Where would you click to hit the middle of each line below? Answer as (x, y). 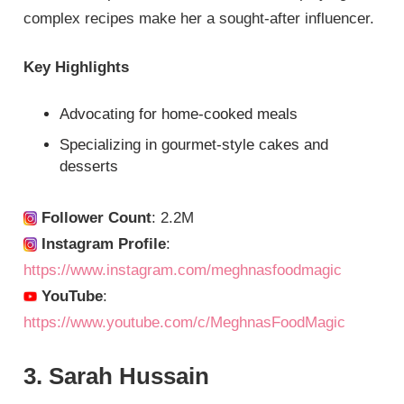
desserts (89, 166)
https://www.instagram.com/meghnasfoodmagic (183, 270)
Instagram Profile (102, 243)
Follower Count (95, 217)
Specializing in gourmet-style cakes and (194, 144)
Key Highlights (77, 67)
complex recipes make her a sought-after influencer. (199, 18)
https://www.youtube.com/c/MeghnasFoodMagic (185, 322)
